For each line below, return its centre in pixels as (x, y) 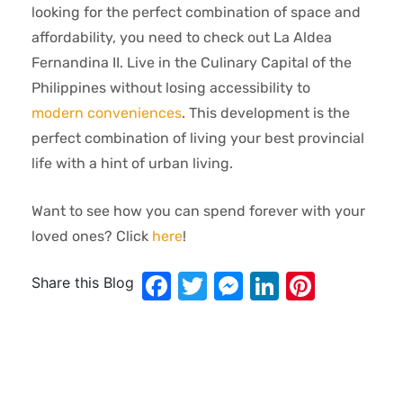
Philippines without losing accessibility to (171, 88)
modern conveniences (107, 113)
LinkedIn (336, 286)
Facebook (236, 286)
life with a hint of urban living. (132, 163)
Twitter (255, 286)
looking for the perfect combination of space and (196, 12)
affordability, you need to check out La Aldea (182, 37)
